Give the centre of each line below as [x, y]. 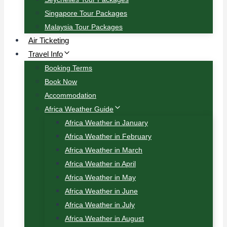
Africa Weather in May [100, 177]
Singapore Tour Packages [86, 13]
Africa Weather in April [100, 164]
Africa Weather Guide [79, 109]
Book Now [61, 82]
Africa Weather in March [104, 150]
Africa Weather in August [104, 218]
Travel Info [45, 54]
